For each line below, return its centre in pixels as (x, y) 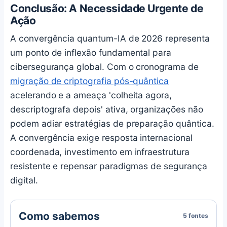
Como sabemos (59, 216)
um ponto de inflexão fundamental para (91, 52)
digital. (24, 180)
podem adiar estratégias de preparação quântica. (112, 123)
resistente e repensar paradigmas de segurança (109, 166)
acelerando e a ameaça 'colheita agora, (91, 95)
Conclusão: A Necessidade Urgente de (107, 8)
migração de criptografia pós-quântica (90, 81)
